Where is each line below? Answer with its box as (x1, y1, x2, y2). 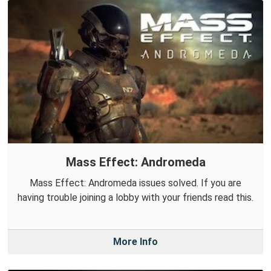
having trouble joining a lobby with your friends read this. (18, 191, 253, 203)
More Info (113, 235, 158, 247)
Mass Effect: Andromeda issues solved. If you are (30, 177, 241, 189)
